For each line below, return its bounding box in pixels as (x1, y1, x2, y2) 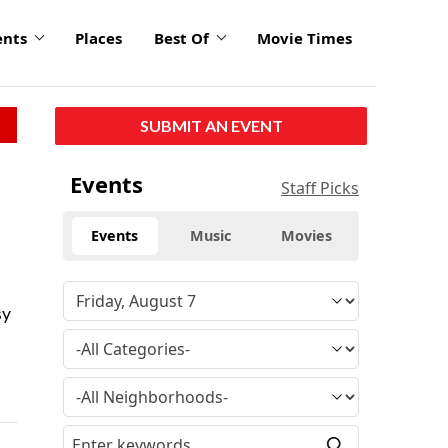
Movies (281, 225, 333, 245)
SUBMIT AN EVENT (139, 115, 283, 135)
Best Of (154, 28, 209, 49)
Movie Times (257, 28, 352, 49)
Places (75, 28, 122, 49)
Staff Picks (281, 176, 359, 199)
